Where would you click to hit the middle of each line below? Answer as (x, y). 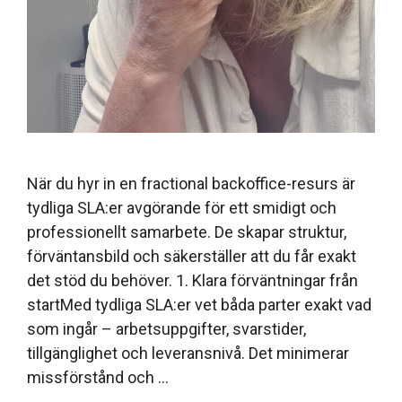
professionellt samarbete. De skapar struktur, (187, 232)
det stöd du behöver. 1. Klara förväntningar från (192, 280)
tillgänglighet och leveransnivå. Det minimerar (188, 353)
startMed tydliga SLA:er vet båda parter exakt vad (199, 304)
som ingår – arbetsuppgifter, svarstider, (166, 328)
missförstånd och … (98, 377)
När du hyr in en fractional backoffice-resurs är (191, 183)
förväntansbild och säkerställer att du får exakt (192, 256)
